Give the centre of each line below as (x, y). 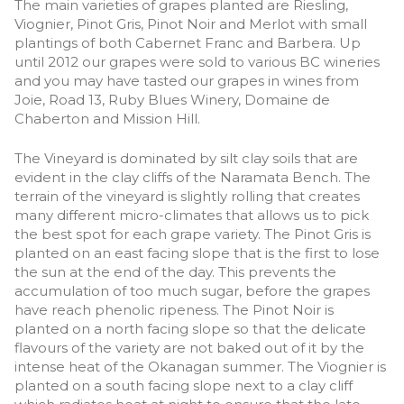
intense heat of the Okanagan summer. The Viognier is (200, 366)
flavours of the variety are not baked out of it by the (189, 347)
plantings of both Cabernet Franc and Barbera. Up (188, 43)
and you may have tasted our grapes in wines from (187, 81)
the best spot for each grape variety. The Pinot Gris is (193, 234)
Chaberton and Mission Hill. (107, 119)
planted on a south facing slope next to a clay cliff (184, 385)
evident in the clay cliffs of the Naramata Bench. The (193, 177)
